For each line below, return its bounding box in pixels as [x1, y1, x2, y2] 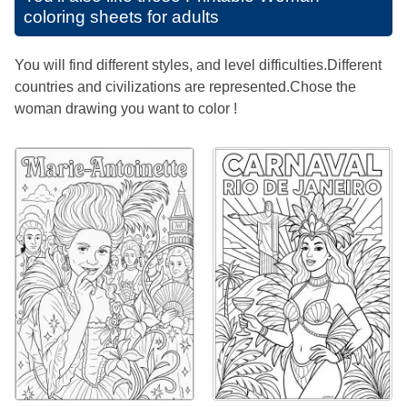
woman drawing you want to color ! [15, 100, 237, 116]
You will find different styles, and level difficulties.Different [15, 56, 382, 73]
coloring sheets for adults [24, 6, 219, 26]
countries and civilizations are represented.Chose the [15, 78, 356, 94]
